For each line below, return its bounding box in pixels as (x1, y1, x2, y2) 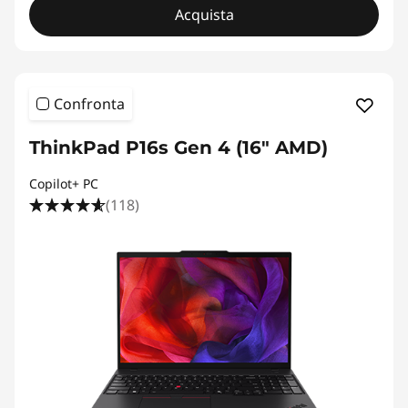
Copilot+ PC (29, 175, 98, 193)
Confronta (54, 94, 125, 115)
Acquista (174, 5, 234, 25)
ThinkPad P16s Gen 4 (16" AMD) (29, 137, 328, 159)
